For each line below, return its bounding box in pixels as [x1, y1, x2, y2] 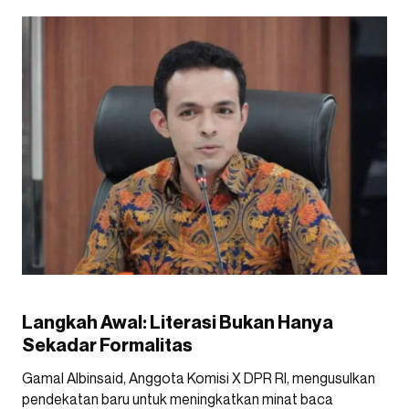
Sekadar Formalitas [22, 333, 193, 356]
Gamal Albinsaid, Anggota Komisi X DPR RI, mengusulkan [22, 368, 375, 387]
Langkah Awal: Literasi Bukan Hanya [22, 310, 333, 333]
